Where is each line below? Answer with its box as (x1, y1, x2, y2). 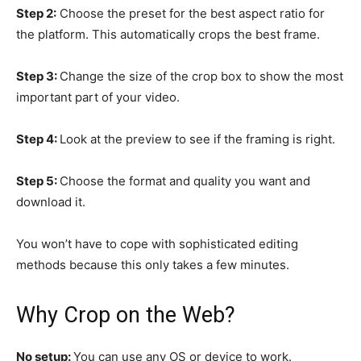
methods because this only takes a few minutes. (16, 256, 289, 272)
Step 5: (16, 172, 60, 189)
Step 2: (16, 5, 56, 21)
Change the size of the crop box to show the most (60, 68, 343, 84)
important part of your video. (16, 89, 180, 105)
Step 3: (16, 68, 60, 84)
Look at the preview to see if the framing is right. (60, 131, 335, 147)
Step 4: (16, 131, 60, 147)
